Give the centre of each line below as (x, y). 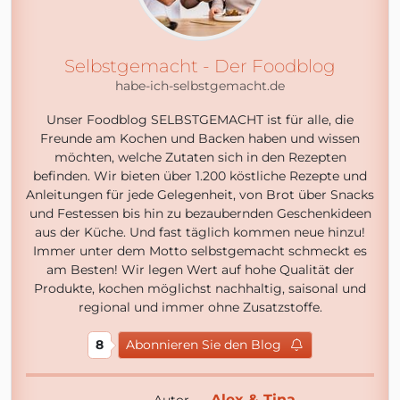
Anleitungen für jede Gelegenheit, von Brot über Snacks (200, 195)
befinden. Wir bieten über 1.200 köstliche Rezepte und (200, 176)
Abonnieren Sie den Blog (204, 345)
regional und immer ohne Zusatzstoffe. (200, 307)
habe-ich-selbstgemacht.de (200, 86)
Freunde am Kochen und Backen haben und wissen (200, 138)
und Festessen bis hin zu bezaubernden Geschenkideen (200, 213)
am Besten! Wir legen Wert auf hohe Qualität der (200, 270)
